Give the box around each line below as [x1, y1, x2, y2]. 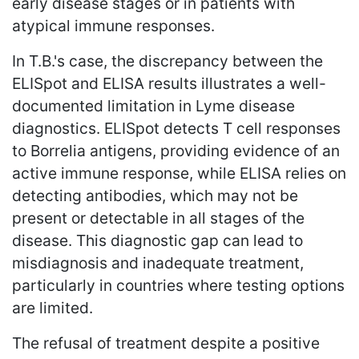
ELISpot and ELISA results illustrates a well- [12, 73, 326, 93]
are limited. [12, 297, 93, 317]
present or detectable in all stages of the [12, 208, 305, 228]
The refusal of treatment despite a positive [12, 333, 320, 353]
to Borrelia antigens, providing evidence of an [12, 140, 340, 160]
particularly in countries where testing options [12, 275, 345, 295]
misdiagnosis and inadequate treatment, [12, 252, 304, 272]
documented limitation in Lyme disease [12, 95, 295, 115]
